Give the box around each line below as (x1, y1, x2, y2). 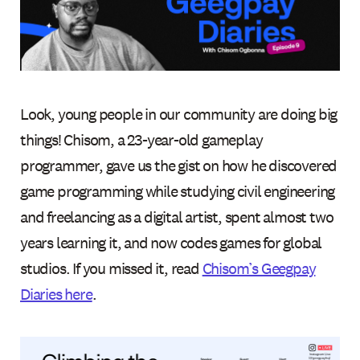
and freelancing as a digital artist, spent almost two (20, 206, 333, 227)
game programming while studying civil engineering (20, 180, 335, 202)
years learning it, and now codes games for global (20, 231, 322, 253)
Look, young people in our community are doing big (20, 103, 337, 125)
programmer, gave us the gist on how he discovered (20, 154, 337, 176)
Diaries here (20, 283, 92, 305)
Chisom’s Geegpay (202, 257, 316, 279)
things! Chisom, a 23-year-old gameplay (20, 129, 263, 150)
